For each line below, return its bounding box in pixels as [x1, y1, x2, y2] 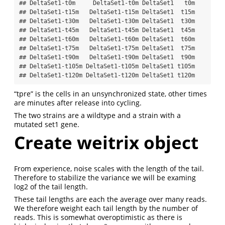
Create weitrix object [14, 130, 198, 154]
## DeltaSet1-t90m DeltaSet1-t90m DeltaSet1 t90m [19, 53, 195, 61]
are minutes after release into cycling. [14, 97, 142, 107]
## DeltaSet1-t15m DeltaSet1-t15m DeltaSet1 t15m [19, 8, 195, 16]
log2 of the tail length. [14, 182, 88, 192]
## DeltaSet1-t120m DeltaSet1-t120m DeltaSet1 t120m [19, 71, 195, 79]
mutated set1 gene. [14, 119, 79, 129]
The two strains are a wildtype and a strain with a [14, 110, 181, 120]
